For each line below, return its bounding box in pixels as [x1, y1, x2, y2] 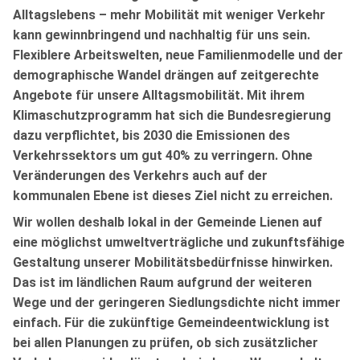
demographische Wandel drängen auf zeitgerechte [13, 67, 319, 83]
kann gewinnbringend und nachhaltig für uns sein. [13, 27, 310, 43]
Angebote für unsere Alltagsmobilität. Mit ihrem [13, 87, 305, 103]
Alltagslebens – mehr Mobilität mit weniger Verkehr [13, 6, 325, 22]
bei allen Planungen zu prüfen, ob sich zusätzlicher [13, 334, 318, 350]
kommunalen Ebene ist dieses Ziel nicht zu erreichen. [13, 187, 333, 203]
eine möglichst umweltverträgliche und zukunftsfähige [13, 234, 345, 250]
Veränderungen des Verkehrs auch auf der [13, 167, 268, 183]
